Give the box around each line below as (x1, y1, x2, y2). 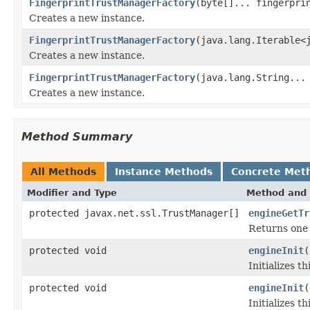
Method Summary (21, 129, 132, 143)
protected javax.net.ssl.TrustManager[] (29, 207, 239, 219)
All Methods (30, 165, 96, 177)
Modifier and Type (27, 187, 117, 198)
